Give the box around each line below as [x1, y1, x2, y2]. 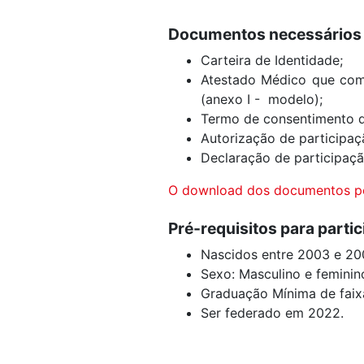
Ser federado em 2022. [201, 305, 348, 322]
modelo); [268, 91, 327, 108]
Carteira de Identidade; [201, 52, 347, 69]
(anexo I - [201, 91, 260, 108]
